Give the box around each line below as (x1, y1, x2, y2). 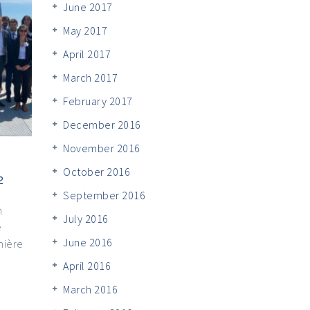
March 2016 (63, 282, 118, 296)
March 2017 (63, 70, 118, 84)
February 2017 (63, 93, 133, 108)
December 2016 (63, 117, 141, 131)
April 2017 (63, 46, 111, 61)
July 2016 (63, 211, 109, 226)
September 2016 (63, 188, 145, 202)
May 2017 (63, 23, 107, 37)
